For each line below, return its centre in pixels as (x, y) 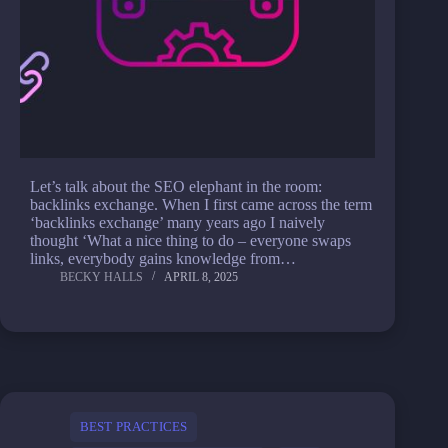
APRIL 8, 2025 (201, 277)
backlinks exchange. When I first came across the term (201, 204)
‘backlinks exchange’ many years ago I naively (177, 222)
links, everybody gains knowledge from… (163, 258)
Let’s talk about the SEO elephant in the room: (176, 186)
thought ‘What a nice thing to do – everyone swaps (190, 240)
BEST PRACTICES (134, 426)
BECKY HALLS (101, 277)
